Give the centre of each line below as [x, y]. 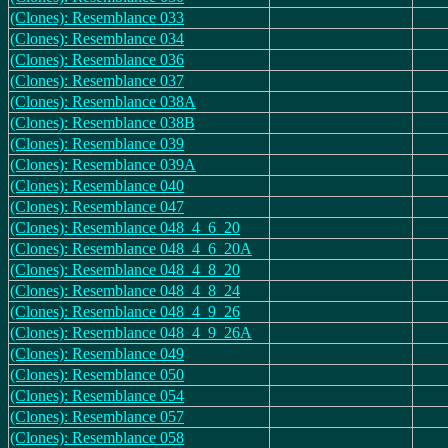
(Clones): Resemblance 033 [97, 17]
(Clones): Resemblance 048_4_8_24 [125, 290]
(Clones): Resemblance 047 [97, 206]
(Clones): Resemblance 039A [103, 164]
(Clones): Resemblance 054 [97, 395]
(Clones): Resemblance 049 [97, 353]
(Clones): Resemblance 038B [102, 122]
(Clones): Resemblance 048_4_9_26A [131, 332]
